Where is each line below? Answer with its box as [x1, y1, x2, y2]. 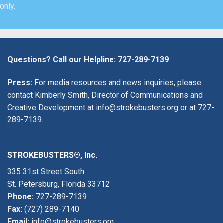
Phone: [7, 191, 34, 201]
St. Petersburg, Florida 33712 [7, 179, 110, 189]
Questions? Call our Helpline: [7, 55, 118, 65]
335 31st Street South [7, 166, 84, 176]
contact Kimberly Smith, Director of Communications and [7, 90, 203, 100]
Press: [7, 77, 32, 87]
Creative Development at [7, 102, 96, 112]
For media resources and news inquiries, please [32, 77, 201, 87]
